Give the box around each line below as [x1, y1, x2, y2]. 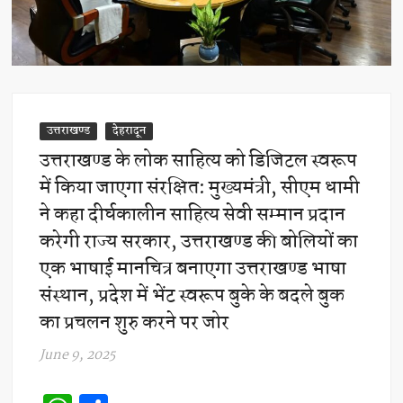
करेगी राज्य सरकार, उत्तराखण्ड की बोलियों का [40, 226, 359, 257]
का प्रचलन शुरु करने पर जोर [40, 307, 230, 338]
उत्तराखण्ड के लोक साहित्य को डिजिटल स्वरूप [40, 145, 358, 176]
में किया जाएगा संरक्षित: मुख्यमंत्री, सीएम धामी [40, 172, 361, 203]
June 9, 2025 [40, 344, 116, 366]
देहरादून [112, 121, 147, 140]
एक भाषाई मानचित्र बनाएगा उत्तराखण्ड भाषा [40, 253, 347, 284]
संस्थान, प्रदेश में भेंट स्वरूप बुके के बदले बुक [40, 280, 345, 311]
